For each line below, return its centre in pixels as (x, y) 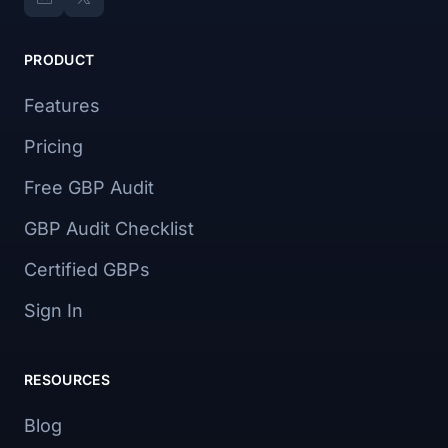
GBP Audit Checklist (109, 228)
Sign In (53, 310)
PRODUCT (59, 59)
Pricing (53, 146)
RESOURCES (67, 379)
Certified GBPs (87, 269)
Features (62, 105)
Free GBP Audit (89, 187)
